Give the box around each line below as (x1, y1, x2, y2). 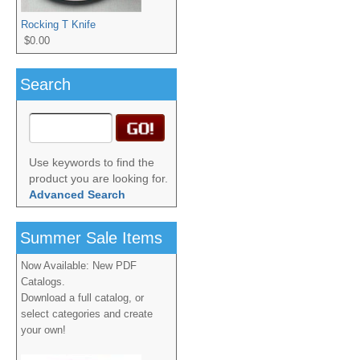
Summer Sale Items (20, 229, 162, 247)
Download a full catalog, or (21, 292, 144, 304)
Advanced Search (29, 188, 125, 201)
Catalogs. (21, 276, 65, 288)
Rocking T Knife (21, 18, 96, 31)
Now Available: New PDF (21, 260, 137, 272)
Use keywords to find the (29, 156, 154, 169)
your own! (21, 324, 66, 336)
